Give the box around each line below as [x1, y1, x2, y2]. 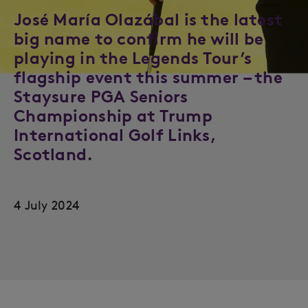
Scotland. [14, 144, 93, 164]
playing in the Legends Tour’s [14, 47, 252, 68]
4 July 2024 [14, 197, 80, 213]
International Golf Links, [14, 124, 217, 145]
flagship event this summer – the [14, 67, 283, 87]
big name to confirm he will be [14, 28, 264, 49]
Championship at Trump [14, 105, 212, 126]
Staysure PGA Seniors [14, 86, 188, 107]
